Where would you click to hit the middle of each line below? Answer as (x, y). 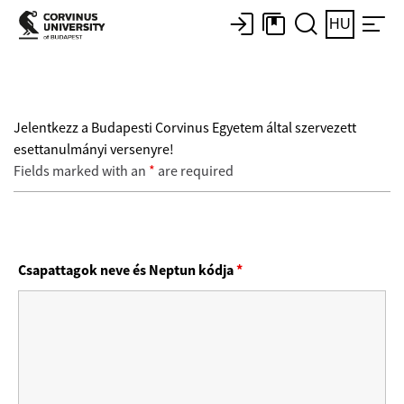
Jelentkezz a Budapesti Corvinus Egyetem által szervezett (185, 128)
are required (194, 171)
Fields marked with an (81, 171)
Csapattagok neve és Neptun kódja (127, 270)
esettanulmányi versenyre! (94, 150)
